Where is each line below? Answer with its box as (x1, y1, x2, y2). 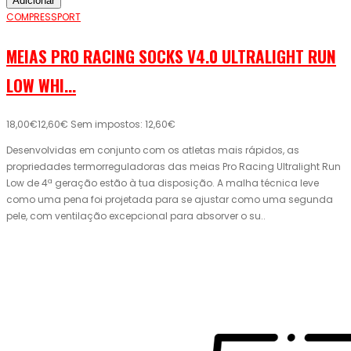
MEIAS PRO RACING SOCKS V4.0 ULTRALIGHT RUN (6, 44, 336, 69)
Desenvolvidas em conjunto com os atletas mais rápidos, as (6, 143, 299, 157)
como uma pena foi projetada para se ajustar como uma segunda (6, 193, 333, 207)
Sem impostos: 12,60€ (71, 118, 175, 132)
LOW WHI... (6, 73, 76, 98)
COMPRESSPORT (6, 10, 81, 24)
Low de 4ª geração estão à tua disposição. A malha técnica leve (6, 176, 319, 190)
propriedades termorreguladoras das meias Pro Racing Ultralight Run (6, 160, 341, 174)
